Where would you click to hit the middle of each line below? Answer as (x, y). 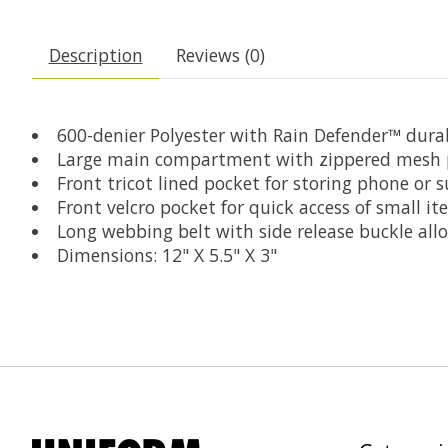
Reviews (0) (220, 55)
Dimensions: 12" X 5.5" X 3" (166, 255)
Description (95, 55)
